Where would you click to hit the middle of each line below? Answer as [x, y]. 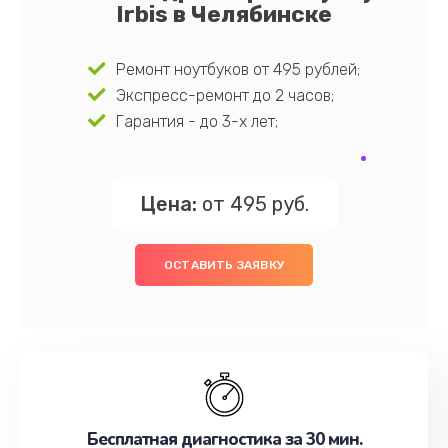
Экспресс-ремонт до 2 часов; [224, 95]
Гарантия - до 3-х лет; [196, 121]
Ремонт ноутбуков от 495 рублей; [237, 69]
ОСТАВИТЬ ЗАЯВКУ [224, 265]
